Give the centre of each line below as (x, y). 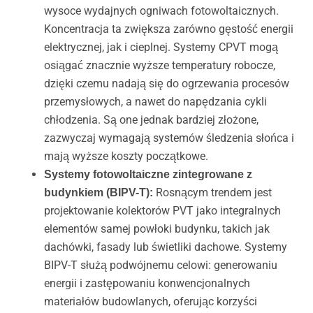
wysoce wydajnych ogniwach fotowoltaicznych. (161, 11)
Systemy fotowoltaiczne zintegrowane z (148, 175)
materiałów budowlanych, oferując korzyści (150, 302)
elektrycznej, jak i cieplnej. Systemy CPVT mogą (161, 48)
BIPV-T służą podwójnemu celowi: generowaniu (160, 265)
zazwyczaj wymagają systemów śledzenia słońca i (169, 138)
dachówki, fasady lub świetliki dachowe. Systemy (165, 247)
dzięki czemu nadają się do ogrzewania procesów (166, 84)
